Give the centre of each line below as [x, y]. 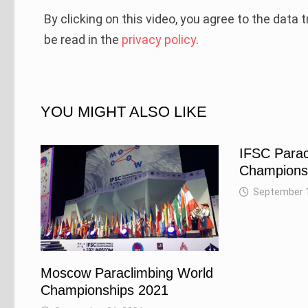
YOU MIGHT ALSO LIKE [124, 112]
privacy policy [159, 40]
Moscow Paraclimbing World [127, 273]
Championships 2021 [105, 290]
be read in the [83, 40]
